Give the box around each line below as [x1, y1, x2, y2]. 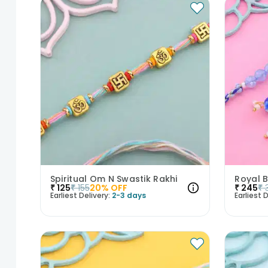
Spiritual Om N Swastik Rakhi [50, 172, 178, 185]
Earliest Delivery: [50, 190, 110, 200]
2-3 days [111, 190, 146, 200]
